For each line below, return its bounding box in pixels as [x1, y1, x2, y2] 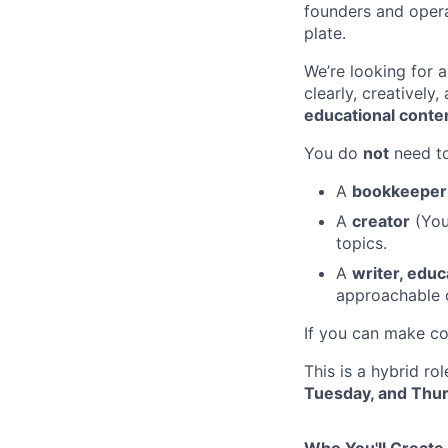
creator [352, 210, 410, 231]
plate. [304, 22, 346, 43]
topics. [336, 232, 387, 253]
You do [304, 142, 363, 163]
